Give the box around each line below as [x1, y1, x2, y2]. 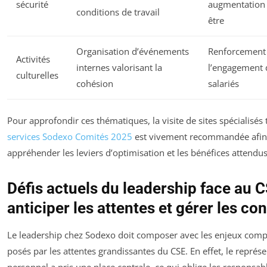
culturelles [16, 69, 58, 81]
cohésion [76, 77, 113, 89]
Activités [16, 52, 50, 65]
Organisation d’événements [76, 45, 189, 57]
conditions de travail [76, 5, 160, 18]
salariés [208, 77, 239, 89]
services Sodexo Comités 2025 [7, 131, 132, 143]
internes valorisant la [76, 61, 162, 73]
